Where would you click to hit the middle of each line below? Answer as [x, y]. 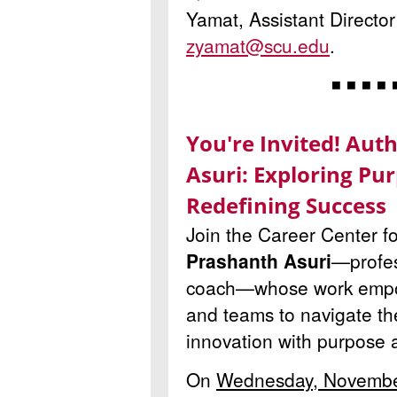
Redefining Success [286, 205]
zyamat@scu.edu [258, 45]
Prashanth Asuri [259, 260]
